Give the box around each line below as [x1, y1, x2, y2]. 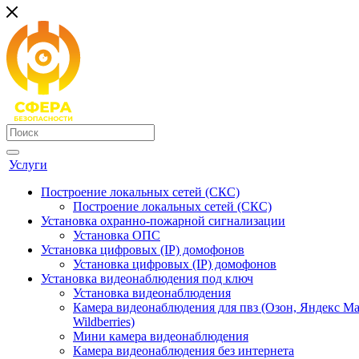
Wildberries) [73, 315, 135, 329]
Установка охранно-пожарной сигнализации [41, 214, 285, 228]
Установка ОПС [73, 228, 160, 242]
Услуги [9, 158, 47, 171]
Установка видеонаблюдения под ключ [41, 272, 253, 285]
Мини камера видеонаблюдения [73, 329, 248, 343]
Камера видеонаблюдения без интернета [73, 344, 294, 357]
